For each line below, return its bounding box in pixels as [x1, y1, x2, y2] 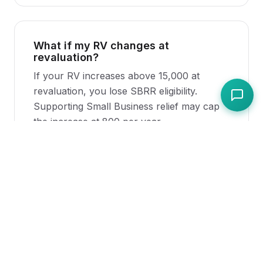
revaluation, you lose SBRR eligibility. [33, 85, 197, 97]
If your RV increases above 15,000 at [33, 70, 200, 82]
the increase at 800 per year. [33, 116, 163, 127]
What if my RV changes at [33, 39, 169, 52]
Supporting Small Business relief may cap [33, 100, 220, 112]
